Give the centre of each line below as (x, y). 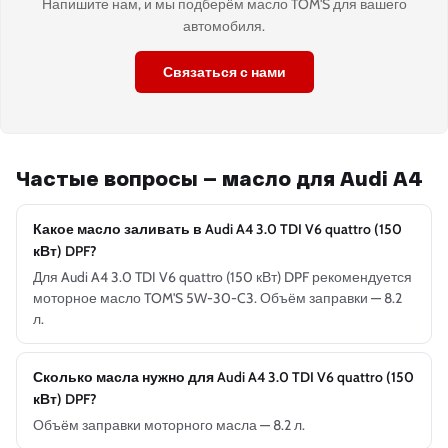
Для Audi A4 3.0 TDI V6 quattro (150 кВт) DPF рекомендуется (222, 277)
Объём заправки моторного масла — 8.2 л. (169, 425)
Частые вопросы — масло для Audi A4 (219, 178)
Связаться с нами (224, 72)
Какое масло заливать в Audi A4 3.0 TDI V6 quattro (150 (217, 229)
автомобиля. (224, 26)
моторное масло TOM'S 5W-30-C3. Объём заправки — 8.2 (217, 298)
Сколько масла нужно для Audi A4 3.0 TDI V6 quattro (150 (223, 377)
